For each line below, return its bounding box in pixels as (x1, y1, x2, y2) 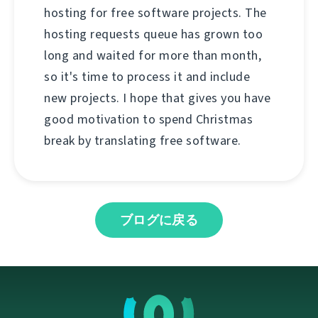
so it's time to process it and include (44, 67, 250, 85)
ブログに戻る (119, 211, 199, 229)
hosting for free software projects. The (44, 4, 267, 21)
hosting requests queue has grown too (44, 25, 263, 43)
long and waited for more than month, (44, 46, 261, 64)
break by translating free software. (44, 131, 241, 149)
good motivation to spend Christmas (44, 110, 253, 128)
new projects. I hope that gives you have (44, 89, 270, 106)
